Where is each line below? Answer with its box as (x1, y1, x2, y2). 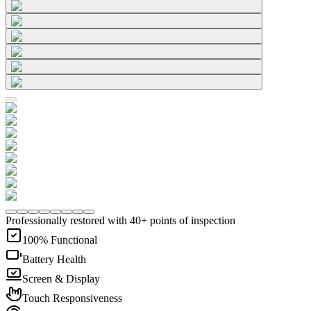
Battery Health (22, 253, 86, 265)
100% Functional (22, 233, 97, 246)
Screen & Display (22, 272, 100, 285)
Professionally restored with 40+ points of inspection (6, 214, 235, 226)
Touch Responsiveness (22, 292, 122, 304)
